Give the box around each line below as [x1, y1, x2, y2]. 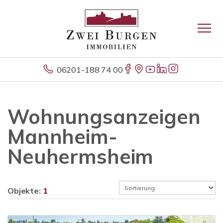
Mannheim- [7, 124, 117, 149]
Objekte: [7, 186, 43, 196]
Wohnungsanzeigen [7, 104, 201, 129]
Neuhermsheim [7, 144, 154, 169]
